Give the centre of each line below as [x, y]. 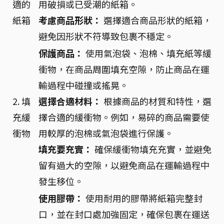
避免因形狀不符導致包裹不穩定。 [106, 36]
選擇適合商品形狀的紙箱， [156, 20]
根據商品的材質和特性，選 [156, 101]
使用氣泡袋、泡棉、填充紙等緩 [147, 53]
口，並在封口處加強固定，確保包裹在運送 [124, 214]
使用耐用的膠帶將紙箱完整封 [143, 198]
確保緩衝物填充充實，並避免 [152, 149]
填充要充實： [65, 149]
